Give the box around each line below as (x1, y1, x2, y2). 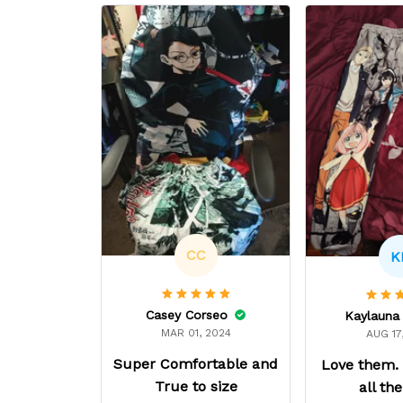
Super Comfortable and (113, 354, 279, 372)
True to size (154, 377, 237, 395)
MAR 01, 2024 (160, 326, 231, 339)
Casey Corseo (146, 307, 228, 322)
